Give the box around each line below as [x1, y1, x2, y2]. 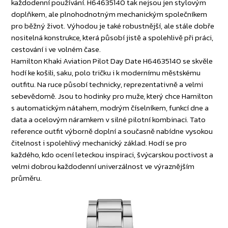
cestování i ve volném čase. [11, 43, 101, 55]
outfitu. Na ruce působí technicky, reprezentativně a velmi [11, 78, 204, 91]
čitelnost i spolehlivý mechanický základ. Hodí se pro [11, 137, 187, 149]
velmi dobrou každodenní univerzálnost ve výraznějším [11, 160, 195, 173]
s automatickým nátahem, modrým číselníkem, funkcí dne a [11, 102, 209, 114]
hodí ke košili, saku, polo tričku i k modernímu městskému [11, 67, 201, 79]
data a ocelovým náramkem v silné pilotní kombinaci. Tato [11, 113, 206, 126]
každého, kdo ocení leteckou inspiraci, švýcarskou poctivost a [11, 149, 214, 161]
